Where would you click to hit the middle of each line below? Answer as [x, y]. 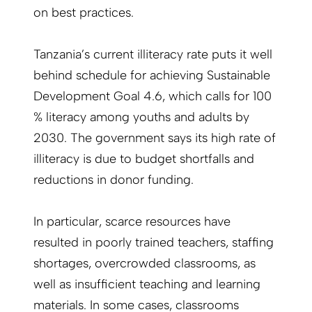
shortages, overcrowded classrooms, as [145, 264]
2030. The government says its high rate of [155, 138]
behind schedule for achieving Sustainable [152, 76]
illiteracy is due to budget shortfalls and [144, 159]
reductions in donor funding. [114, 180]
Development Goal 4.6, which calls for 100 [154, 96]
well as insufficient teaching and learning [147, 284]
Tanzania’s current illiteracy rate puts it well [153, 55]
